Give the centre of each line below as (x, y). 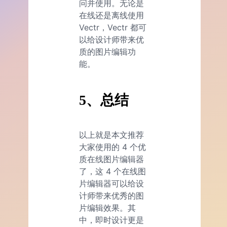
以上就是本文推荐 (111, 135)
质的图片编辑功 (107, 52)
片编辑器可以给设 (111, 184)
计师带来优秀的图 (111, 196)
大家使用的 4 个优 (112, 147)
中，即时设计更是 (111, 220)
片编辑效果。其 (107, 208)
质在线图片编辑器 (111, 159)
